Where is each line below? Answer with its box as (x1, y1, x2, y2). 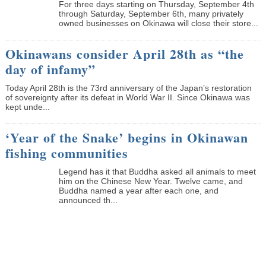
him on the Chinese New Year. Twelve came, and (58, 176, 243, 186)
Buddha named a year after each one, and (58, 185, 218, 195)
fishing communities (5, 142, 128, 163)
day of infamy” (5, 59, 96, 79)
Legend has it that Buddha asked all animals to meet (58, 166, 256, 176)
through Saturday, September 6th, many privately (58, 8, 243, 18)
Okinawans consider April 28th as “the (5, 43, 244, 64)
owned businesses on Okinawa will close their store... (58, 18, 258, 28)
